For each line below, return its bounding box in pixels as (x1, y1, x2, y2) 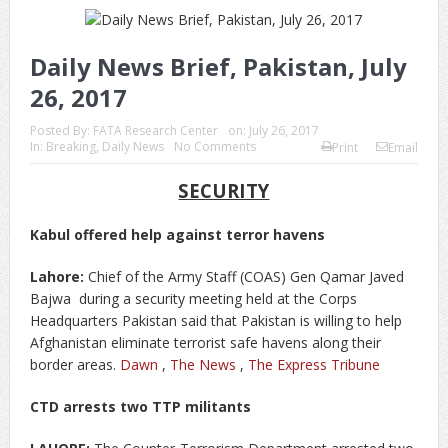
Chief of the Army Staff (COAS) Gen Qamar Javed (83, 267, 404, 286)
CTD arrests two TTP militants (29, 397, 251, 416)
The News (169, 355, 236, 374)
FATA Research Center (92, 122, 218, 139)
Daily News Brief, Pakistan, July (29, 50, 407, 83)
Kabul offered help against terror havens (29, 225, 325, 244)
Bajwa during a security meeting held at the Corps (29, 289, 357, 308)
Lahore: (29, 267, 84, 286)
